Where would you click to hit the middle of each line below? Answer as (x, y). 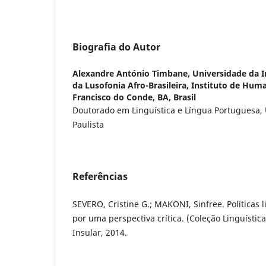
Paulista (88, 124)
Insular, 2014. (100, 232)
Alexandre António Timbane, (132, 73)
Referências (100, 176)
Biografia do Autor (116, 47)
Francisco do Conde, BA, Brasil (134, 97)
